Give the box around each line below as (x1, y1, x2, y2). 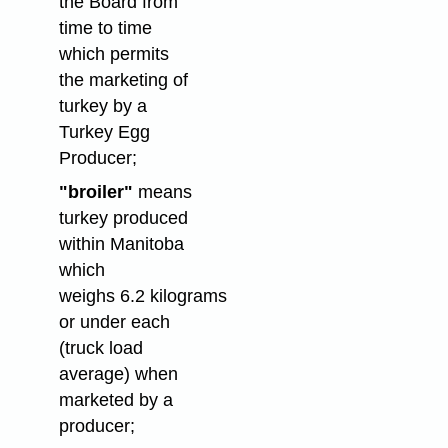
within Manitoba (58, 234, 184, 255)
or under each (58, 312, 170, 333)
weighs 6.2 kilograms (58, 286, 227, 307)
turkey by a (58, 95, 147, 116)
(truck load (58, 338, 143, 359)
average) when (58, 364, 178, 385)
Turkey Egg (58, 121, 150, 142)
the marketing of (58, 69, 188, 90)
